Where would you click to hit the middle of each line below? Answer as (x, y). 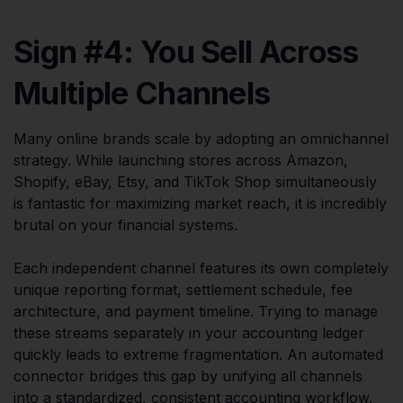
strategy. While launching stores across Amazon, (181, 160)
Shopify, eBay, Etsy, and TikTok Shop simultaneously (195, 181)
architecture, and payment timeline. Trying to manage (196, 311)
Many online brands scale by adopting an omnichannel (201, 138)
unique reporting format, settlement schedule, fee (183, 289)
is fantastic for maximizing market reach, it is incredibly (200, 203)
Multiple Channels (142, 93)
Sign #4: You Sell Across (186, 51)
